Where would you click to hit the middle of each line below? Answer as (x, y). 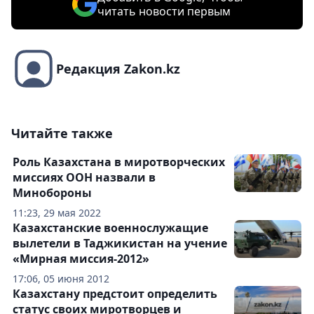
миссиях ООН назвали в (84, 177)
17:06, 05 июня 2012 (61, 279)
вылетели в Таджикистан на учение (120, 243)
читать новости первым (164, 11)
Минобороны (52, 193)
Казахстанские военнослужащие (110, 228)
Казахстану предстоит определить (115, 294)
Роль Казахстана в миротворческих (119, 162)
